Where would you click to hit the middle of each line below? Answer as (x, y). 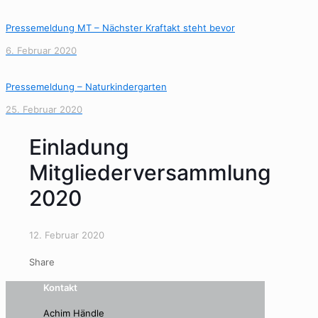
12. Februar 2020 (67, 235)
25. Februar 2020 (44, 109)
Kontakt (60, 288)
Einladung (79, 147)
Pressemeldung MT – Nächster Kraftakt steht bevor (120, 28)
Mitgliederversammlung (150, 172)
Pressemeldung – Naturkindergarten (86, 87)
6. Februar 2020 (41, 50)
